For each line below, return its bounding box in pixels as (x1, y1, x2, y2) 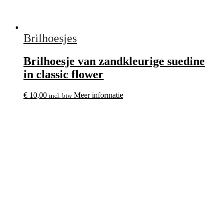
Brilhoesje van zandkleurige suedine (23, 55, 205, 68)
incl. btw (49, 92, 72, 100)
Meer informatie (74, 91, 123, 100)
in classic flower (23, 68, 104, 81)
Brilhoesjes (23, 32, 77, 45)
